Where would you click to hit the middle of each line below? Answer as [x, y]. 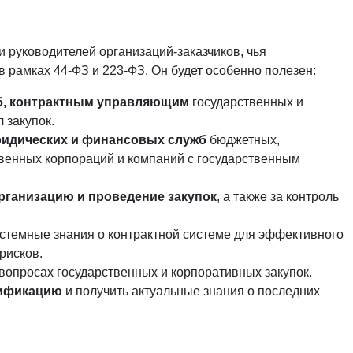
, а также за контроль [278, 197]
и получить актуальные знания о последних [191, 291]
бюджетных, [243, 140]
